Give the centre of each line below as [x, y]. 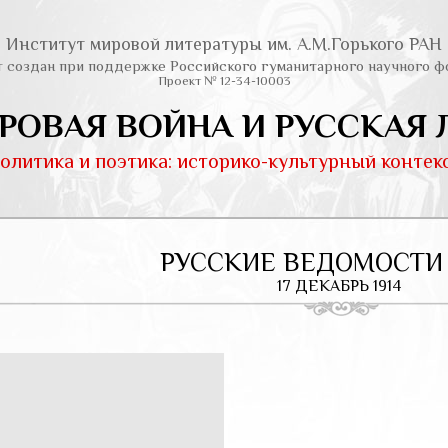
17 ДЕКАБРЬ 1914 [339, 286]
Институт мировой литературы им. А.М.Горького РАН [224, 44]
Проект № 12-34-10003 [224, 80]
